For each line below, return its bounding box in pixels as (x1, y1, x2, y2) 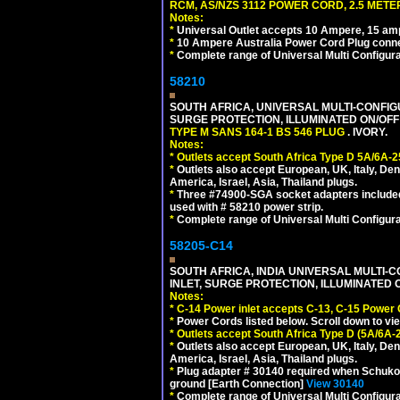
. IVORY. (347, 125, 387, 138)
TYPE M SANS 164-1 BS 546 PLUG (170, 125, 347, 138)
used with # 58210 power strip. (170, 200, 323, 213)
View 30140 (306, 377, 364, 390)
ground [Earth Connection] (170, 377, 306, 390)
